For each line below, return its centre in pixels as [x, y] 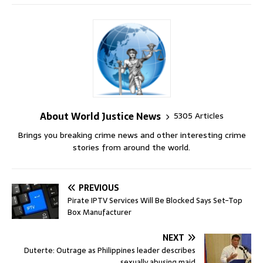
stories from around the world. [131, 147]
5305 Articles [198, 116]
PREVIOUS [99, 188]
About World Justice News [100, 116]
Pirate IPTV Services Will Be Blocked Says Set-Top [155, 200]
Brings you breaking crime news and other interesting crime [131, 135]
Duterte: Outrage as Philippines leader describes [110, 250]
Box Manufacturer [100, 212]
